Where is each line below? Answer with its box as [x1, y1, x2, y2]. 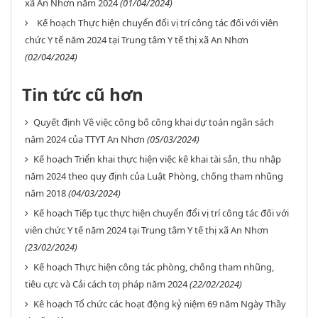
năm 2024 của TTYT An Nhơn [25, 133, 145, 146]
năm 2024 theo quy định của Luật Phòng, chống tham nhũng [25, 170, 283, 182]
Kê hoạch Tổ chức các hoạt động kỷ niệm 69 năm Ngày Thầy [33, 297, 286, 310]
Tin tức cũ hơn [22, 82, 143, 106]
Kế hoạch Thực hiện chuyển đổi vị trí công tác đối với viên [37, 16, 278, 29]
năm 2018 [25, 187, 66, 199]
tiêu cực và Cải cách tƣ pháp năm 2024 [25, 278, 187, 290]
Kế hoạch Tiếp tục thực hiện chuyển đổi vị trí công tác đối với [33, 207, 289, 219]
